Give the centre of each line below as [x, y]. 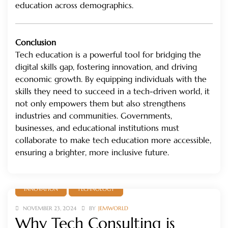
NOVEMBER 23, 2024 [50, 208]
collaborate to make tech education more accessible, [113, 140]
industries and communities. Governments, [94, 116]
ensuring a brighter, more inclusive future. [92, 152]
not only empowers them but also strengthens [101, 104]
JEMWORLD [113, 208]
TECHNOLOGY [96, 189]
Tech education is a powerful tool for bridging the [108, 55]
